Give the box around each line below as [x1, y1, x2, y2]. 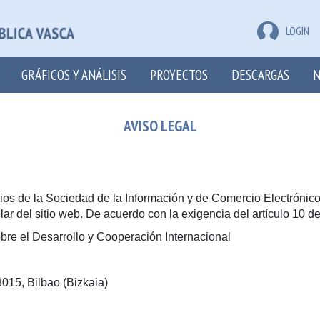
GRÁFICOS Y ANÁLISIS [21, 66, 126, 84]
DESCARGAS [231, 66, 289, 84]
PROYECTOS [150, 66, 208, 84]
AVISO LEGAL [123, 116, 197, 136]
